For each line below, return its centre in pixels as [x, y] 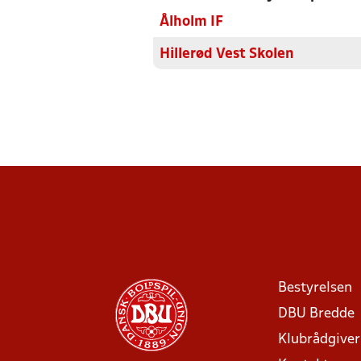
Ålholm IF [191, 22]
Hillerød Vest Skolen [227, 54]
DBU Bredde [316, 314]
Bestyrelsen [315, 288]
